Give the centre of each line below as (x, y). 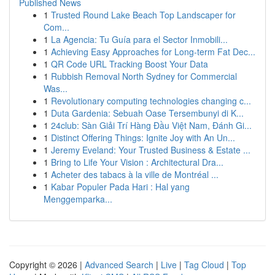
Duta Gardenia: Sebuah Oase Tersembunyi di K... (147, 113)
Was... (56, 88)
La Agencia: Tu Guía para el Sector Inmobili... (139, 39)
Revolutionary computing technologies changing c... (151, 101)
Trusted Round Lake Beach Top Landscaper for (143, 15)
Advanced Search (119, 265)
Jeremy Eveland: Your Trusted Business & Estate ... (151, 150)
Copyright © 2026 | (47, 265)
